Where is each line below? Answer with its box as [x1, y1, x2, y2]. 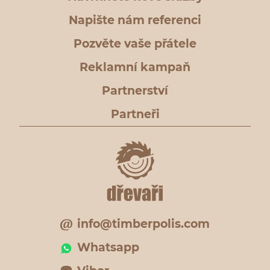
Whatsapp [77, 240, 139, 254]
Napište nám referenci [69, 13, 201, 27]
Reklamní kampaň [80, 60, 190, 74]
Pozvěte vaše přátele [74, 37, 196, 51]
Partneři [110, 107, 160, 121]
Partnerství [102, 84, 168, 98]
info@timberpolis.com [77, 217, 210, 231]
